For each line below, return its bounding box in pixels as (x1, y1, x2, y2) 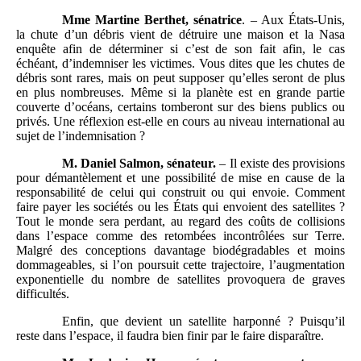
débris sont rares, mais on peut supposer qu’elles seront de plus (16, 70, 345, 85)
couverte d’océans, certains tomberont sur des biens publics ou (16, 99, 345, 114)
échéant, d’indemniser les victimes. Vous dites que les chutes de (16, 56, 345, 70)
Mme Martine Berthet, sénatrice (61, 12, 243, 27)
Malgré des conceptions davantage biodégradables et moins (16, 243, 345, 257)
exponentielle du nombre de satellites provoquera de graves (16, 272, 345, 286)
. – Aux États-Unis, (242, 12, 345, 27)
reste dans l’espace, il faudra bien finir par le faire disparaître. (16, 328, 324, 342)
